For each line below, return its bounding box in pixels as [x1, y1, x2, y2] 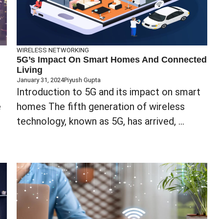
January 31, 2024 [17, 76, 64, 84]
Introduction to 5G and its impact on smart [17, 86, 200, 98]
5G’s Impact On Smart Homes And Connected [17, 54, 207, 65]
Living [17, 65, 43, 75]
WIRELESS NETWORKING [17, 46, 89, 54]
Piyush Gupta [64, 76, 101, 84]
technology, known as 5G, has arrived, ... [17, 115, 184, 127]
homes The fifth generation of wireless [17, 100, 185, 112]
